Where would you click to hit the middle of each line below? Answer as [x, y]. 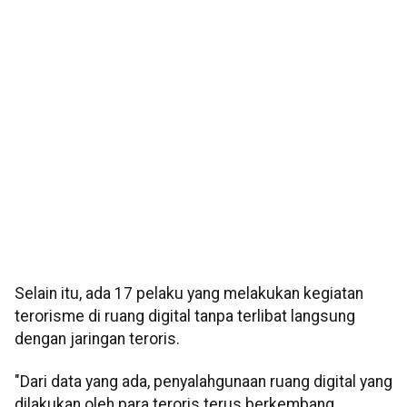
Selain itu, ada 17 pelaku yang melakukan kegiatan [189, 294]
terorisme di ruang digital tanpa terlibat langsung [185, 317]
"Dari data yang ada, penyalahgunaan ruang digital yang [203, 382]
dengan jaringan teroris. [97, 339]
